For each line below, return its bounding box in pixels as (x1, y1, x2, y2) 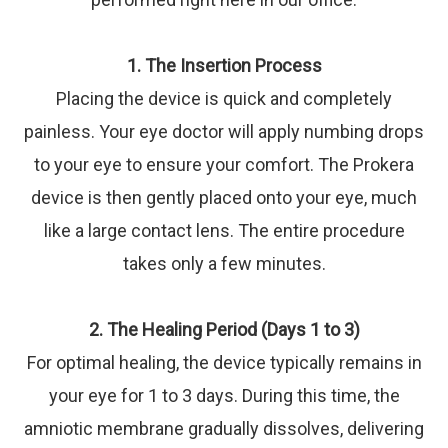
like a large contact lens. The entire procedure (43, 220, 405, 241)
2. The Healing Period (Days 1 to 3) (88, 319, 360, 340)
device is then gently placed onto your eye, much (31, 187, 417, 208)
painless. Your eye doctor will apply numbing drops (24, 121, 424, 142)
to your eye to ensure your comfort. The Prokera (34, 154, 414, 175)
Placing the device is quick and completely (56, 88, 392, 109)
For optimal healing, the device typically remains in (26, 352, 422, 373)
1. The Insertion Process (126, 55, 322, 76)
